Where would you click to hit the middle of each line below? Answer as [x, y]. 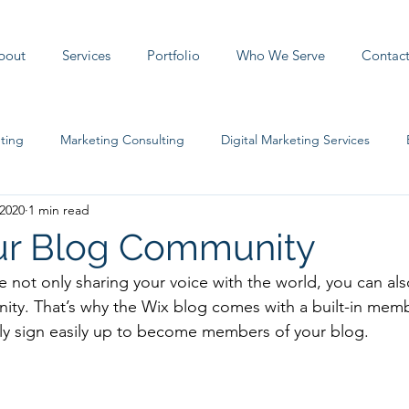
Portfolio [173, 55]
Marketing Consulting [122, 139]
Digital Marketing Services [295, 139]
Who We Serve [281, 55]
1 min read [59, 210]
